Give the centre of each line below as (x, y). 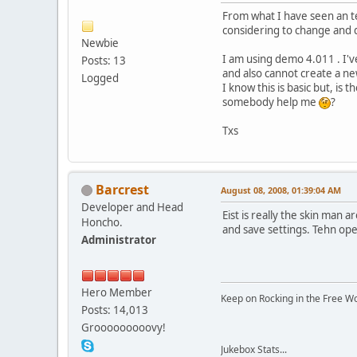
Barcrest (122, 189)
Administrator (119, 239)
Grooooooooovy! (124, 327)
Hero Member (117, 292)
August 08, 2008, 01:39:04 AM (281, 190)
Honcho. (102, 222)
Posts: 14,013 (115, 310)
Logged (100, 78)
